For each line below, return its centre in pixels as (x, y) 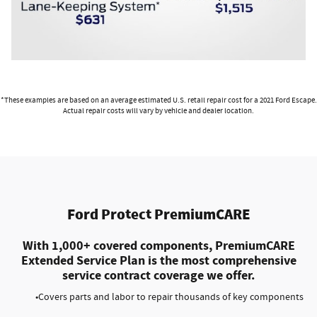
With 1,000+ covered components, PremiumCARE (158, 246)
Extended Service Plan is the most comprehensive (158, 260)
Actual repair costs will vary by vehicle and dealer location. (158, 111)
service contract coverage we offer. (158, 275)
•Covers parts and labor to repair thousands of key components (169, 297)
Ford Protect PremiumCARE (158, 214)
